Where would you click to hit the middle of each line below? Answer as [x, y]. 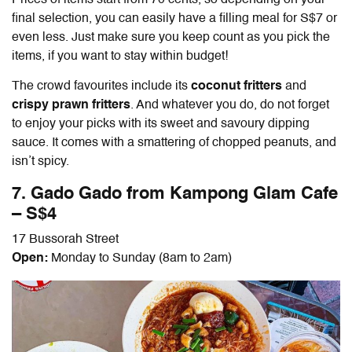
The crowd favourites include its [101, 86]
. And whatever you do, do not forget [230, 105]
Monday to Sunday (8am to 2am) [140, 258]
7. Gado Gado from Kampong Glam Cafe [175, 194]
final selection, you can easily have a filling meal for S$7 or [174, 18]
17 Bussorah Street [65, 239]
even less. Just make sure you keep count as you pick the [171, 37]
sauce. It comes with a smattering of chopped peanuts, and [174, 143]
